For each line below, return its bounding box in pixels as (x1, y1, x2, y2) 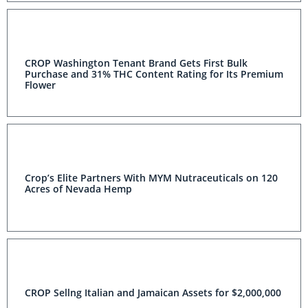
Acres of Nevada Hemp (25, 182, 132, 196)
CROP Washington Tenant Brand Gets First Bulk (25, 56, 247, 70)
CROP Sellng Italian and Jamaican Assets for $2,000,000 (25, 286, 281, 300)
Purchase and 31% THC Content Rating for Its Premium (25, 67, 283, 81)
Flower (25, 78, 56, 92)
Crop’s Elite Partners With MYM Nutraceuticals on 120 (25, 171, 278, 185)
